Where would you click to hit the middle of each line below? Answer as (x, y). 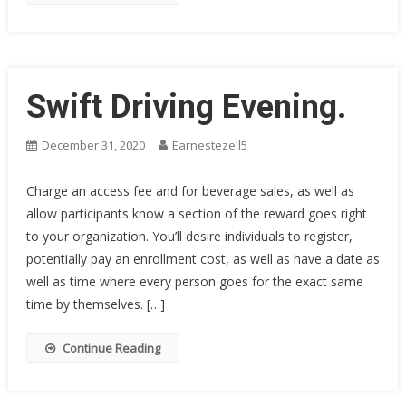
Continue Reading (111, 348)
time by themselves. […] (95, 304)
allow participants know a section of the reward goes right (196, 213)
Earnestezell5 (209, 145)
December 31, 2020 (93, 145)
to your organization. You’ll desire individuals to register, (189, 236)
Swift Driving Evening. (186, 107)
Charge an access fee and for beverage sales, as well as (190, 191)
